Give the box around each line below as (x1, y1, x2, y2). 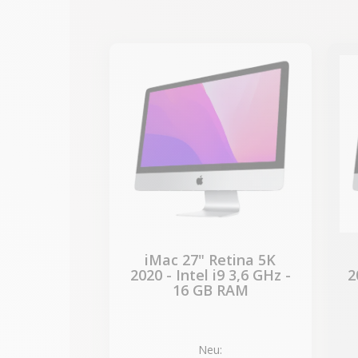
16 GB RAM (172, 280, 249, 300)
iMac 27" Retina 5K (145, 250, 276, 269)
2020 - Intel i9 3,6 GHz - (129, 265, 291, 284)
